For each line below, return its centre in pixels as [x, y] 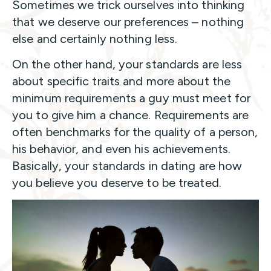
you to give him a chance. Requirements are [131, 115]
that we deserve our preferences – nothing [128, 21]
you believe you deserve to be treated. [117, 182]
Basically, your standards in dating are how [127, 165]
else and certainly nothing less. [95, 38]
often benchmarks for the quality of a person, [135, 132]
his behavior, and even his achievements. [122, 149]
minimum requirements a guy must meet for [132, 98]
